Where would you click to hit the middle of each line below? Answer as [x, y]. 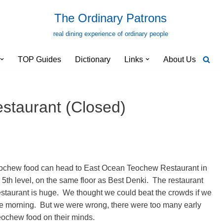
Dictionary [93, 59]
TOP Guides [39, 59]
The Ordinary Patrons [110, 18]
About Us [180, 59]
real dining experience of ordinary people [110, 34]
